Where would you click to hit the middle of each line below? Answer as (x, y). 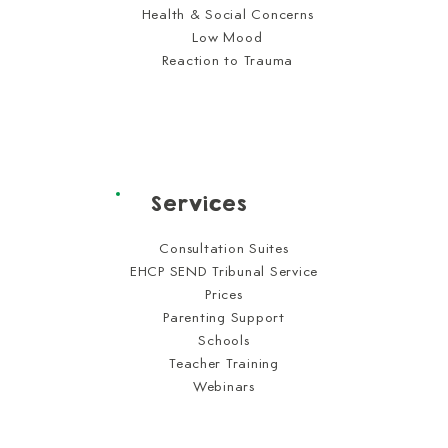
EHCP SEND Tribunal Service (224, 272)
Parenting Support (224, 318)
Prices (224, 295)
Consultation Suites (224, 249)
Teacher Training (224, 364)
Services (199, 204)
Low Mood (227, 37)
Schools (224, 341)
